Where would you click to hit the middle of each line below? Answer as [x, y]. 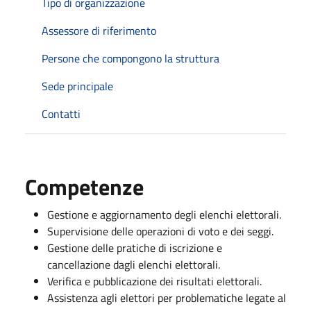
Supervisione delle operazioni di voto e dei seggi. [160, 231]
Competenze [84, 186]
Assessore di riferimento [99, 30]
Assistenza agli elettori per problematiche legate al [167, 297]
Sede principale [77, 86]
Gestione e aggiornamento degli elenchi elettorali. [164, 214]
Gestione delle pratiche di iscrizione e [135, 247]
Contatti [61, 114]
